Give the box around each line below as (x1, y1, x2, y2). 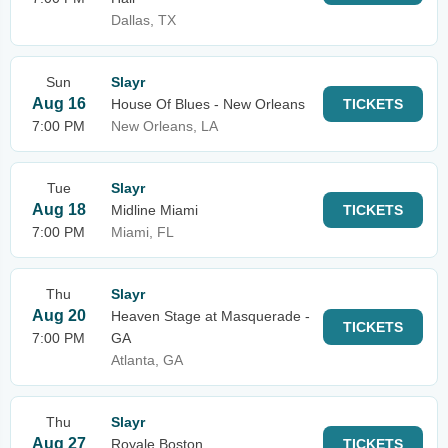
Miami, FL (111, 224, 174, 240)
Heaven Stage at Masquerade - (111, 308, 310, 324)
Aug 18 (31, 201, 86, 218)
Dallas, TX (111, 12, 176, 28)
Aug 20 (31, 307, 86, 324)
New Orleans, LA (111, 118, 218, 134)
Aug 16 (31, 95, 86, 112)
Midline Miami (111, 202, 198, 218)
